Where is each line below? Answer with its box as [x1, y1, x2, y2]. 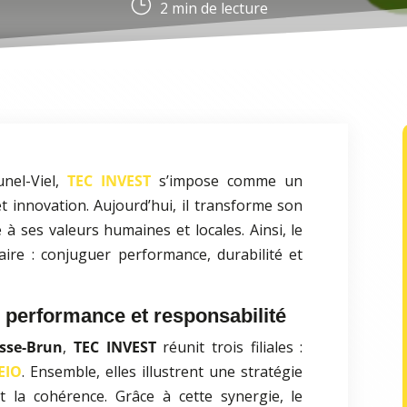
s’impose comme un [151, 171, 303, 192]
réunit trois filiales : [155, 337, 303, 358]
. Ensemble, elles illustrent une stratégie [21, 362, 303, 382]
